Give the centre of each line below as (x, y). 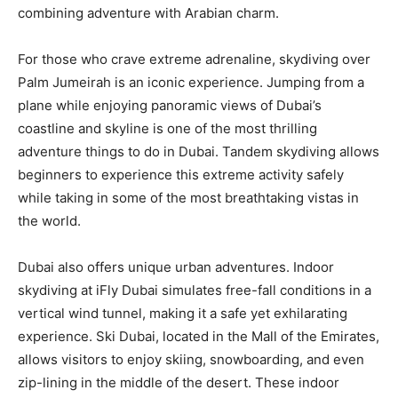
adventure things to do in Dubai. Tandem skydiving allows (199, 151)
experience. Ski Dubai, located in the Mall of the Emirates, (199, 336)
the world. (49, 221)
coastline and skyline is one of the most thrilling (167, 128)
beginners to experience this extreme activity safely (181, 175)
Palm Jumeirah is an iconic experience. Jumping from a (191, 82)
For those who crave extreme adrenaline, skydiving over (194, 59)
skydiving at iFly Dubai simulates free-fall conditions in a (195, 290)
